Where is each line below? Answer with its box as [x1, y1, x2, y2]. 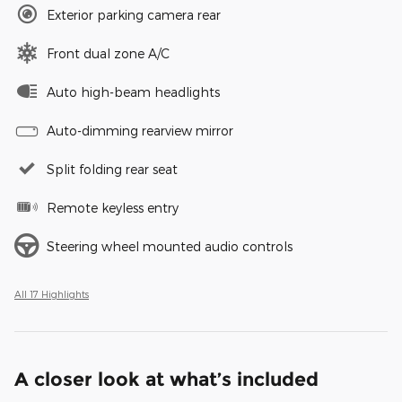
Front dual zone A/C [47, 46, 170, 62]
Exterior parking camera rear [47, 7, 221, 23]
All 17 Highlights [14, 288, 89, 301]
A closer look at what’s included [14, 368, 319, 391]
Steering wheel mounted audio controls [47, 239, 293, 255]
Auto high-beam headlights [47, 84, 220, 100]
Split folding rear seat [47, 162, 178, 178]
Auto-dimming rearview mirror [47, 123, 233, 139]
